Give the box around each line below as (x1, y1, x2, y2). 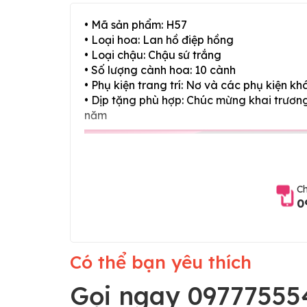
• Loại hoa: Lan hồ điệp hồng (84, 32, 234, 47)
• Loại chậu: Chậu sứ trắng (84, 47, 221, 62)
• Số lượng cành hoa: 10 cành (84, 62, 236, 77)
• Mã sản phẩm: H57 (84, 17, 187, 32)
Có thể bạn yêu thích (70, 250, 251, 273)
